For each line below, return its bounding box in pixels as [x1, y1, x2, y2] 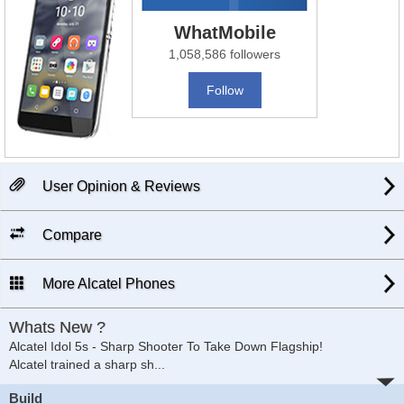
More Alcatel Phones [39, 275, 175, 291]
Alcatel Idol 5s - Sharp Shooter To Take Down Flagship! [9, 338, 323, 353]
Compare [39, 226, 102, 243]
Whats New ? [9, 317, 106, 336]
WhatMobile [173, 23, 276, 43]
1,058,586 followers [169, 47, 281, 62]
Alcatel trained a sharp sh [9, 356, 154, 372]
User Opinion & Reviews [39, 178, 200, 194]
